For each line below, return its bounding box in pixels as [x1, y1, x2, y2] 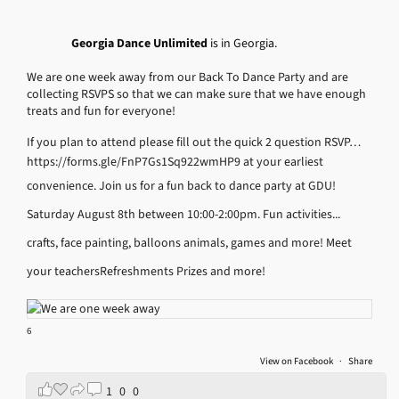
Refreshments [100, 262, 176, 280]
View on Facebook [260, 354, 335, 368]
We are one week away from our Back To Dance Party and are [27, 68, 348, 85]
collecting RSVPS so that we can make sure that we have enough [27, 85, 366, 102]
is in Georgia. [210, 34, 277, 52]
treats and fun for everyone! [27, 102, 175, 119]
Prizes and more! [176, 262, 265, 280]
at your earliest [243, 152, 323, 170]
